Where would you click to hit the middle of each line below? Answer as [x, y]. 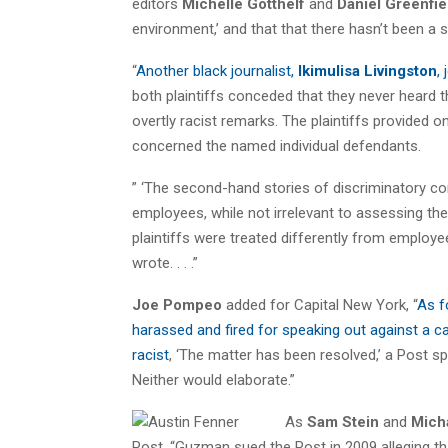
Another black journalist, [217, 70]
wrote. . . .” [165, 262]
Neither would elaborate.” [213, 379]
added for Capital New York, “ [319, 304]
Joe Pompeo [177, 304]
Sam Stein [343, 421]
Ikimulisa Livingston [367, 70]
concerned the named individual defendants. [276, 145]
